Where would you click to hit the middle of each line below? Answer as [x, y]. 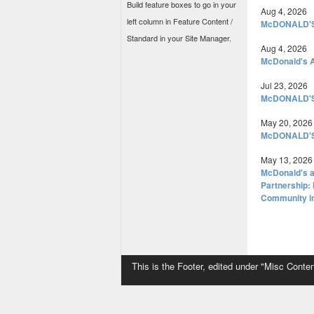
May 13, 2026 [287, 159]
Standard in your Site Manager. [179, 38]
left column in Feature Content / [180, 21]
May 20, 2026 [287, 122]
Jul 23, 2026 [284, 85]
